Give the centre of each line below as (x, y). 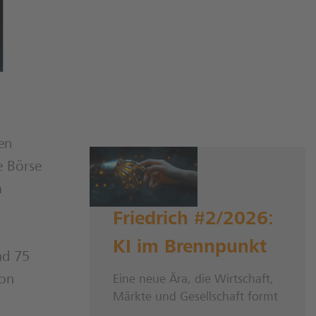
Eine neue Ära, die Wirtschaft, (193, 280)
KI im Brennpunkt (190, 249)
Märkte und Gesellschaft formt (195, 298)
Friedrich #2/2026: (193, 221)
